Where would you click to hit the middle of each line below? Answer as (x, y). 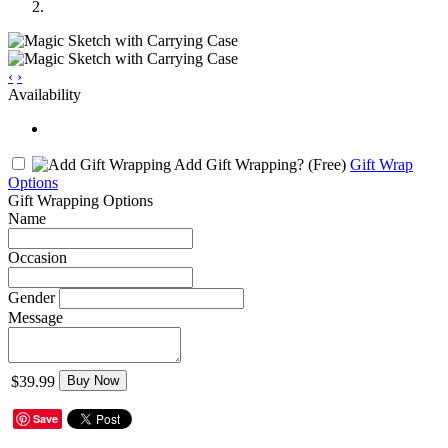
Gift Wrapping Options (80, 200)
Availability (44, 94)
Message (35, 317)
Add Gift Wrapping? (239, 164)
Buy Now (93, 380)
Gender (31, 297)
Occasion (37, 257)
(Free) (327, 164)
